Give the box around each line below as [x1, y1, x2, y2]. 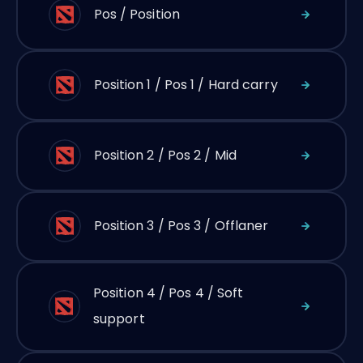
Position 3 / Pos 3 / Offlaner [93, 216, 269, 235]
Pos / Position [93, 5, 180, 23]
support [92, 310, 145, 328]
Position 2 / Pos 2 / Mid [93, 146, 237, 164]
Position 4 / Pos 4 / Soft [92, 284, 244, 302]
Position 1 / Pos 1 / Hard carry [93, 75, 278, 94]
